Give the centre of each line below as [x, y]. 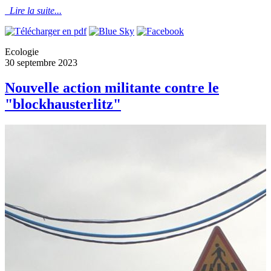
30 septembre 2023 [41, 62]
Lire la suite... [36, 10]
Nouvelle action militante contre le [112, 88]
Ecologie [22, 51]
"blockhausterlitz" [63, 104]
